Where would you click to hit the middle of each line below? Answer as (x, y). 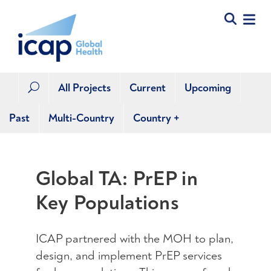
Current (148, 88)
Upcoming (208, 88)
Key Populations (107, 203)
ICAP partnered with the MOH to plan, (134, 239)
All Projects (84, 88)
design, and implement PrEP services (129, 256)
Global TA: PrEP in (116, 178)
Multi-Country (81, 118)
